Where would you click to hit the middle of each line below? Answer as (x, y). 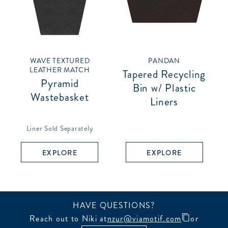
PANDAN (164, 60)
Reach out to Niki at (68, 218)
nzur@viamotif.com (144, 218)
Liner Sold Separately (60, 128)
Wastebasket (60, 97)
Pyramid (60, 83)
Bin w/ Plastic (164, 88)
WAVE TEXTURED (60, 60)
